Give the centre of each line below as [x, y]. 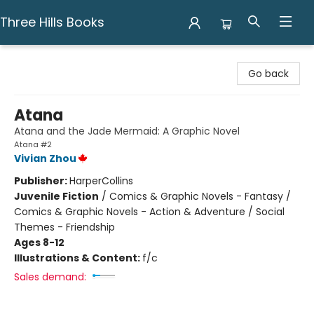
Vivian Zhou [45, 158]
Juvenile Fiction [56, 196]
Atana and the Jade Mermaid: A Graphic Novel [127, 131]
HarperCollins [101, 181]
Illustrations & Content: [78, 258]
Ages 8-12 [39, 243]
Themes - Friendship [64, 227]
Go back [268, 74]
